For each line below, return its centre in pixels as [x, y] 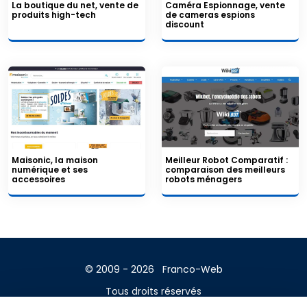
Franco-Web [192, 269]
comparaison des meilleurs [225, 169]
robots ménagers [204, 179]
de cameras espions [210, 14]
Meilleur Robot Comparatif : [226, 160]
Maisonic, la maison [55, 160]
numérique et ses [50, 169]
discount [185, 24]
